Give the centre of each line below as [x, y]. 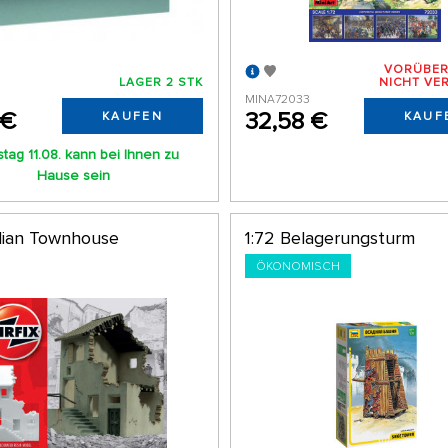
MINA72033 [278, 100]
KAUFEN [132, 117]
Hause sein [73, 176]
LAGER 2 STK [160, 83]
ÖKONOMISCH [298, 266]
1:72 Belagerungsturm [330, 238]
